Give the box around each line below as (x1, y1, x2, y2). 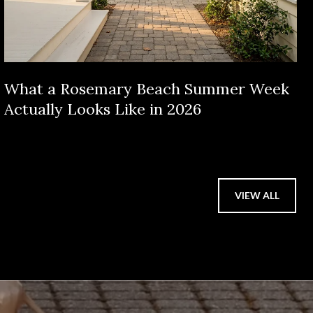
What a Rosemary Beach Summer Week (4, 78, 289, 99)
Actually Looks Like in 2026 (4, 99, 201, 119)
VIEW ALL (235, 189, 279, 202)
